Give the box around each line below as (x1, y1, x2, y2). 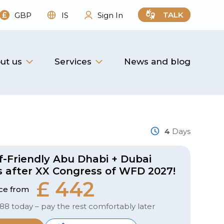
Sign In (97, 10, 123, 20)
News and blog (124, 56, 190, 67)
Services (54, 56, 91, 67)
